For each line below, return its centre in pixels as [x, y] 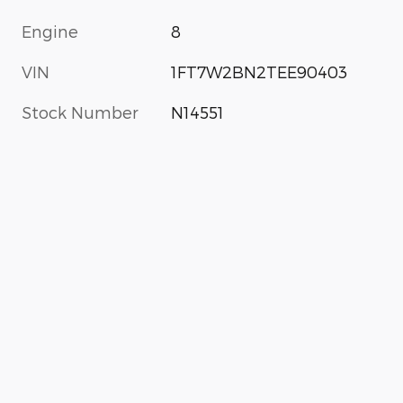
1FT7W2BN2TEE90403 [260, 72]
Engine [50, 31]
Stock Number [80, 112]
